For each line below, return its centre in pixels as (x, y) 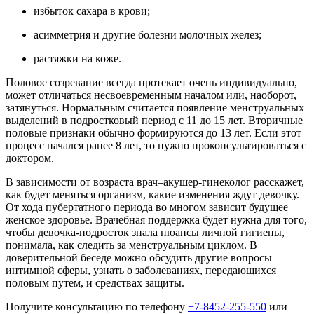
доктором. (30, 158)
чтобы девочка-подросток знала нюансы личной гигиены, (145, 233)
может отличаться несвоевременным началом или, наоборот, (151, 95)
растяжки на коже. (77, 59)
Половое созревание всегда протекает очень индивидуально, (151, 83)
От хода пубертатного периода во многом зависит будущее (147, 207)
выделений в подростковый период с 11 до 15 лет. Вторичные (154, 121)
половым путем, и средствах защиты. (95, 283)
